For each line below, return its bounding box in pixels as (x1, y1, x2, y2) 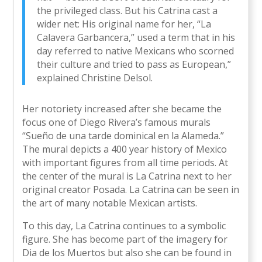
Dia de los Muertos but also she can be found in (22, 246, 232, 260)
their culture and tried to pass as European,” (37, 58, 232, 71)
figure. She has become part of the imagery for (22, 233, 228, 246)
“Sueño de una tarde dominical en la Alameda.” (22, 129, 225, 143)
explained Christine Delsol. (37, 71, 153, 85)
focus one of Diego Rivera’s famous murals (22, 116, 211, 129)
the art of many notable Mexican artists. (22, 196, 198, 210)
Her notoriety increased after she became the (22, 102, 222, 116)
